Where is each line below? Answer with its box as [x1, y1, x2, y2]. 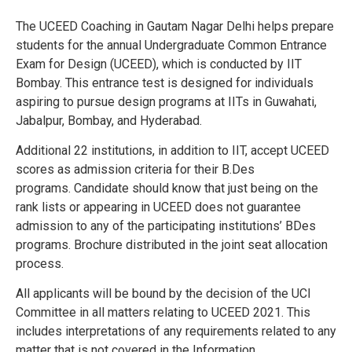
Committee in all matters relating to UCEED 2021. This [16, 305, 310, 321]
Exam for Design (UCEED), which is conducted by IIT [16, 56, 302, 71]
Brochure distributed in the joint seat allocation [74, 237, 328, 252]
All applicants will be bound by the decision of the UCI [16, 286, 311, 302]
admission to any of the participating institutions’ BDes [16, 218, 316, 233]
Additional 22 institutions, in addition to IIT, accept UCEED [16, 143, 329, 158]
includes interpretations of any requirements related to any [16, 324, 336, 339]
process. [16, 256, 64, 271]
